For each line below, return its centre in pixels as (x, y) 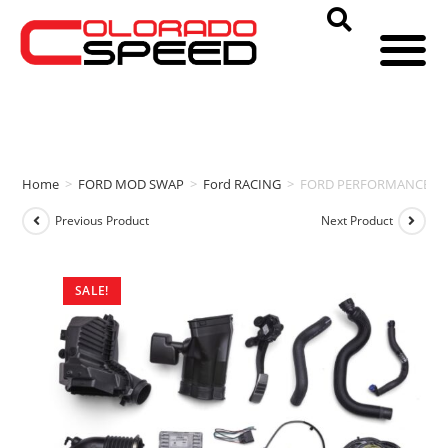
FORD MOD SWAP (131, 183)
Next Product (356, 221)
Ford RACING (242, 183)
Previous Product (102, 221)
